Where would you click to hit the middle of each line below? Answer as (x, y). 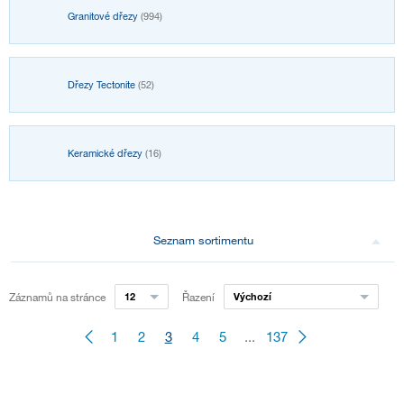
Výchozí (252, 297)
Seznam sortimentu (203, 240)
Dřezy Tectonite (103, 85)
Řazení (198, 297)
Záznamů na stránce (57, 297)
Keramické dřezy (106, 154)
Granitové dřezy (104, 17)
